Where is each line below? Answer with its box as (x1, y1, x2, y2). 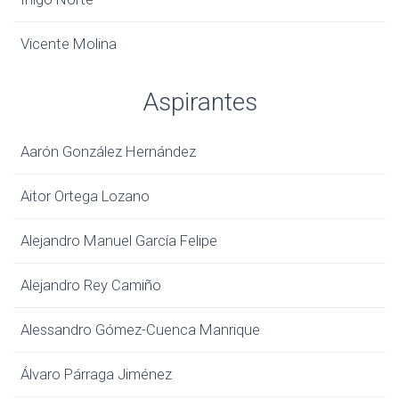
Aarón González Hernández (20, 142, 196, 160)
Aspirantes (142, 87, 257, 117)
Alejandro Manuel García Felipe (20, 232, 221, 249)
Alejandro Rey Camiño (20, 276, 161, 294)
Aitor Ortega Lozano (20, 187, 150, 205)
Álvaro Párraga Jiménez (20, 365, 172, 383)
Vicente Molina (20, 35, 117, 53)
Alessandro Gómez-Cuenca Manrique (20, 321, 260, 338)
